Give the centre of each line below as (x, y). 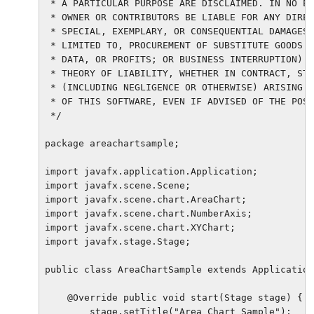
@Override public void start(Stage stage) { (174, 297)
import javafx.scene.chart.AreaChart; (146, 199)
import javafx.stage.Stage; (118, 241)
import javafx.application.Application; (151, 171)
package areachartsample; (112, 143)
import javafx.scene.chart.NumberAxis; (149, 213)
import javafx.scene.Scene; (118, 185)
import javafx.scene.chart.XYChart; (140, 227)
